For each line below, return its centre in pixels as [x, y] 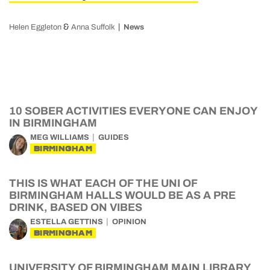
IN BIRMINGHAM [53, 123]
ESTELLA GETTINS [67, 222]
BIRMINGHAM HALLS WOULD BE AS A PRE [122, 195]
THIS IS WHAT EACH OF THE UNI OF [103, 183]
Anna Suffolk [93, 27]
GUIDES [114, 137]
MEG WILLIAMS [60, 137]
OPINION [129, 222]
